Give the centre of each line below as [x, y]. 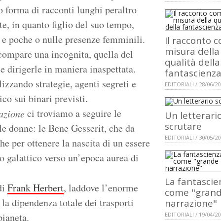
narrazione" [191, 203]
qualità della [192, 62]
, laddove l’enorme [101, 188]
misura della [192, 51]
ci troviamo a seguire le [73, 113]
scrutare [183, 126]
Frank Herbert [36, 188]
